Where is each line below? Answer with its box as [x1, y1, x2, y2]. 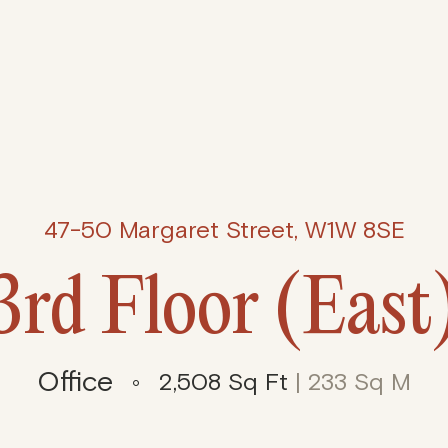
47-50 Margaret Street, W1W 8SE [43, 216, 405, 245]
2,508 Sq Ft [159, 367, 288, 397]
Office [37, 365, 113, 399]
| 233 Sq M [288, 367, 411, 397]
